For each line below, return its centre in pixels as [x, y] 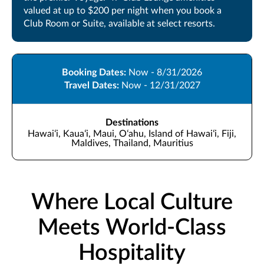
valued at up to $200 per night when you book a [123, 10]
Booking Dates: [95, 72]
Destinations [132, 122]
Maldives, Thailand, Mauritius [132, 143]
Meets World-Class [132, 227]
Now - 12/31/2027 [161, 85]
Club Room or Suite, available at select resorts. [119, 23]
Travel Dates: [93, 85]
